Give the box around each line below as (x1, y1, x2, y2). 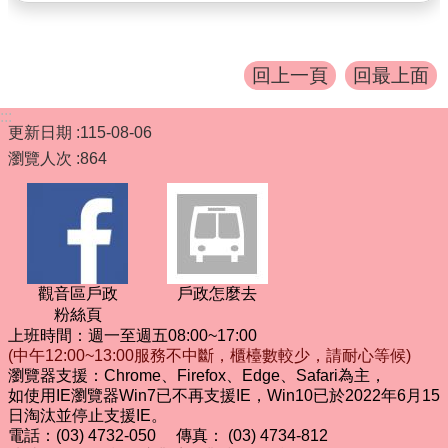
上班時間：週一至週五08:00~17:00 (8, 327, 257, 344)
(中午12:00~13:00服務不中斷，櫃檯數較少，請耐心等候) (8, 347, 411, 364)
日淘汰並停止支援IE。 (8, 407, 167, 424)
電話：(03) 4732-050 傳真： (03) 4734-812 (8, 427, 328, 444)
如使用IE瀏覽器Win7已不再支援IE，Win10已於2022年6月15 (8, 387, 440, 404)
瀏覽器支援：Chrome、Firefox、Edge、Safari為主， (8, 367, 386, 384)
